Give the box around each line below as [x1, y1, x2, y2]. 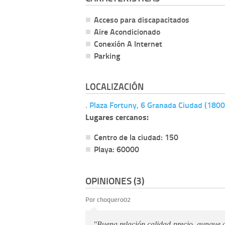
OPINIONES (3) [85, 174, 144, 188]
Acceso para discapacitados [94, 13, 189, 25]
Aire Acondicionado [94, 25, 160, 37]
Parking [94, 49, 120, 61]
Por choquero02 [85, 194, 131, 204]
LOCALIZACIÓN [85, 79, 144, 93]
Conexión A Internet [94, 37, 162, 49]
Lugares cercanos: [85, 110, 149, 123]
